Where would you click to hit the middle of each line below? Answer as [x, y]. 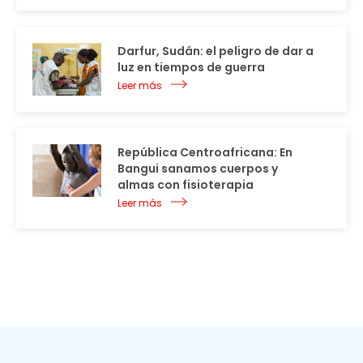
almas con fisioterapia [186, 185]
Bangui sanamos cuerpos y [198, 169]
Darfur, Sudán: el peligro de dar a [216, 51]
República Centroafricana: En [205, 153]
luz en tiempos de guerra [191, 68]
